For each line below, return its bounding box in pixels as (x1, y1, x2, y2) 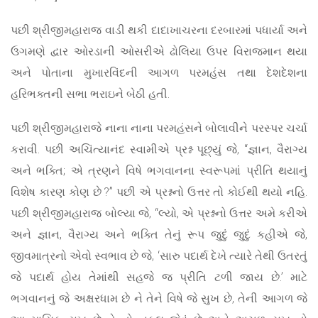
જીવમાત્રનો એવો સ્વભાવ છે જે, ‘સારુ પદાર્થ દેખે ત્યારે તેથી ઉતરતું (11, 248, 307, 263)
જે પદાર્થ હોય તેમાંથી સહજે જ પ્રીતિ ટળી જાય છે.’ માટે (11, 269, 307, 285)
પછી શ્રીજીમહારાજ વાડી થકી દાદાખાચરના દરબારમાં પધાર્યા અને (11, 22, 307, 38)
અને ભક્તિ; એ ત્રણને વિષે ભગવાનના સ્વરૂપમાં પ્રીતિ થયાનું (11, 163, 307, 178)
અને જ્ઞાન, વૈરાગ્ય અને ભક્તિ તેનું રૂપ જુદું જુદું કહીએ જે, (11, 226, 307, 242)
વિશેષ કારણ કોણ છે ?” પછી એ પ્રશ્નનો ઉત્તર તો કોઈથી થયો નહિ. (11, 184, 307, 199)
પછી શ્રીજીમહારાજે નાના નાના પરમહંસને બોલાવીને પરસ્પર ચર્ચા (11, 120, 307, 136)
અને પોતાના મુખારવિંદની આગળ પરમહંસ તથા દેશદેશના (11, 65, 307, 80)
